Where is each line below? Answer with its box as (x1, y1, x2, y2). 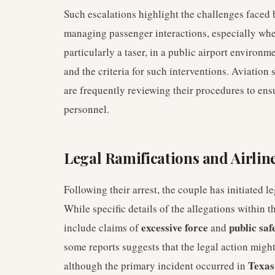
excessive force (141, 220, 208, 235)
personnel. (64, 102, 109, 116)
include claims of (64, 220, 141, 234)
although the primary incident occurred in (64, 258, 248, 273)
